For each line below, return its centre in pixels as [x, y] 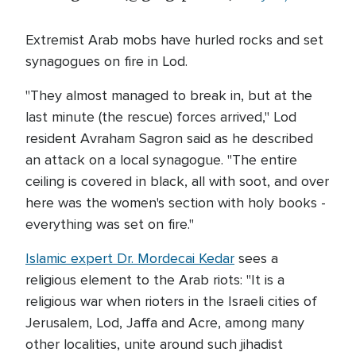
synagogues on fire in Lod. [106, 61]
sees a [256, 258]
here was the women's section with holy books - [176, 203]
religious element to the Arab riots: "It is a [155, 280]
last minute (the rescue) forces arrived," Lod [161, 117]
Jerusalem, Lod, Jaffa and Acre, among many [165, 323]
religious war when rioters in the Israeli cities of [171, 301]
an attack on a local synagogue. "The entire [161, 160]
